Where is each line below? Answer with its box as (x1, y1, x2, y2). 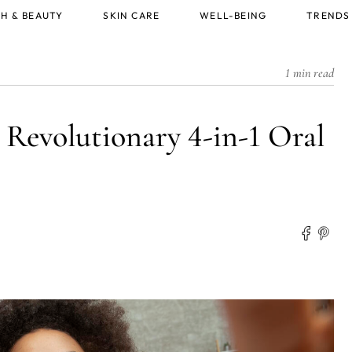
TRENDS (306, 9, 350, 21)
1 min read (284, 65, 334, 81)
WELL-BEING (200, 9, 267, 21)
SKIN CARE (103, 9, 160, 21)
